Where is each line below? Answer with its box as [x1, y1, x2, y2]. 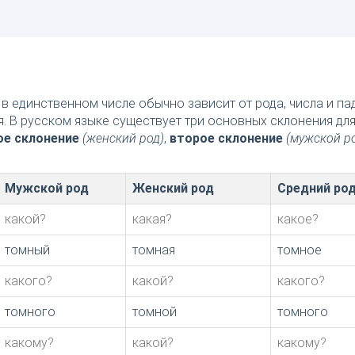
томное [277, 242, 322, 258]
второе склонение [170, 131, 283, 147]
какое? [277, 212, 319, 227]
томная [132, 242, 175, 258]
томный [5, 242, 50, 258]
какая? [132, 212, 172, 227]
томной [132, 304, 177, 320]
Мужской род [5, 181, 89, 197]
